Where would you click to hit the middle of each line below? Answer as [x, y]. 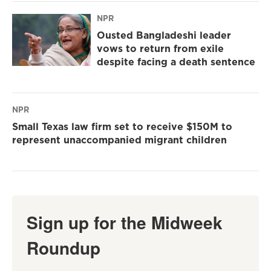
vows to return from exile [160, 49]
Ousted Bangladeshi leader [164, 35]
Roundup [64, 248]
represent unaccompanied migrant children [119, 140]
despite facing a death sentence [176, 62]
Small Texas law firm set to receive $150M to [122, 127]
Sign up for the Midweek [125, 223]
